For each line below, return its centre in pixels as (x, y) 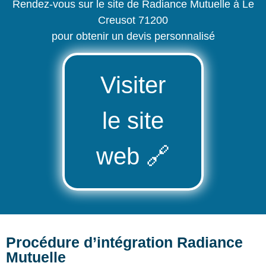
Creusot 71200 (133, 20)
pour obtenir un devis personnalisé (133, 36)
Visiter (133, 85)
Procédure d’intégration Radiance (124, 243)
